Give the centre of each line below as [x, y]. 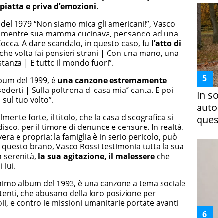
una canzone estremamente [112, 80]
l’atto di [166, 43]
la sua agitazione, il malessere [96, 156]
